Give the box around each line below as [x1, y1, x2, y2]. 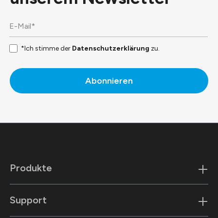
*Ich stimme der [21, 44, 72, 53]
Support [10, 194, 47, 206]
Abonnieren [85, 75, 133, 86]
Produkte [10, 162, 52, 174]
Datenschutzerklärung [72, 44, 149, 53]
